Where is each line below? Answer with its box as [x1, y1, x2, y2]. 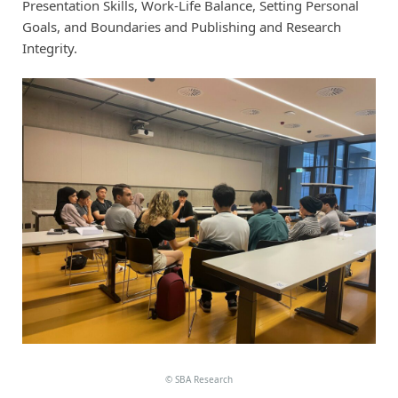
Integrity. [21, 38, 77, 57]
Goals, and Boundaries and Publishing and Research [21, 17, 341, 36]
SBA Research [171, 373, 233, 386]
